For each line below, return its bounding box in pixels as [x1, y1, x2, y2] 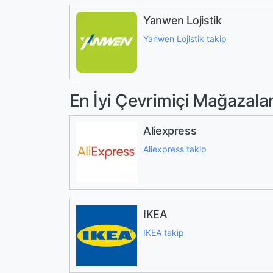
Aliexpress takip [143, 144, 207, 154]
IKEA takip [143, 227, 184, 238]
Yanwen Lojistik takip [143, 34, 227, 44]
